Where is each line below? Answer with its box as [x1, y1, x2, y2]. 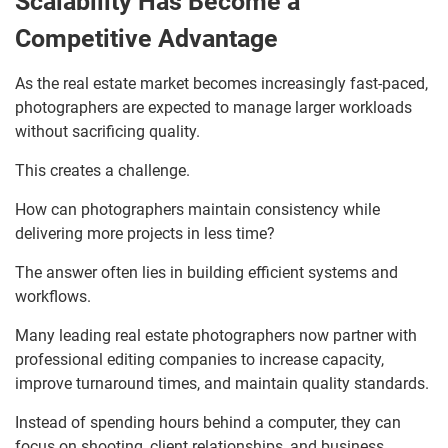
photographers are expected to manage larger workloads [15, 98, 412, 118]
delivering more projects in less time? [15, 224, 275, 244]
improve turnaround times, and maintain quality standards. [15, 374, 429, 394]
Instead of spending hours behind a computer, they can [15, 413, 401, 433]
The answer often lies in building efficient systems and [15, 263, 398, 283]
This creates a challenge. [15, 161, 190, 181]
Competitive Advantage [15, 24, 278, 54]
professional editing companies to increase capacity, [15, 350, 384, 370]
